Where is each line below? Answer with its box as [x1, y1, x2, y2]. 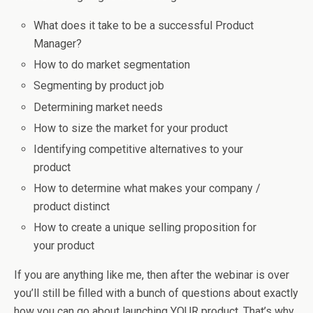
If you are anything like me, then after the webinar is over [14, 268, 289, 282]
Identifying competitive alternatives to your [34, 142, 244, 156]
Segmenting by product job [34, 79, 165, 93]
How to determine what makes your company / [34, 182, 261, 196]
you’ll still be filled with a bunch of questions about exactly [14, 286, 298, 300]
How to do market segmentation [34, 58, 191, 72]
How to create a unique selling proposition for [34, 221, 257, 235]
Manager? [34, 37, 82, 50]
